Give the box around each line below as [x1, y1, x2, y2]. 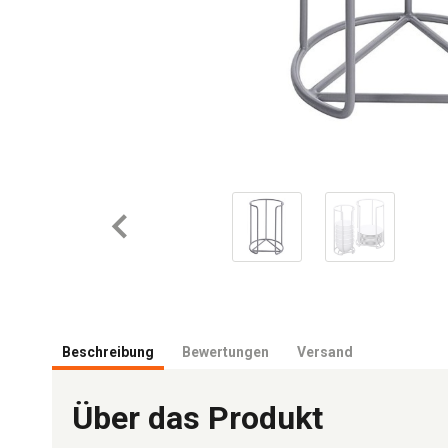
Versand [297, 344, 353, 360]
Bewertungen [182, 344, 269, 360]
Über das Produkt [72, 399, 323, 437]
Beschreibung [62, 344, 154, 360]
